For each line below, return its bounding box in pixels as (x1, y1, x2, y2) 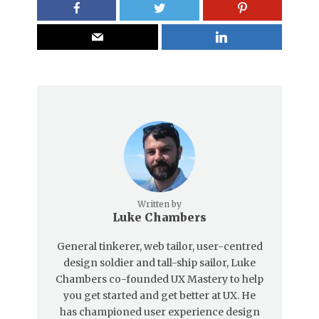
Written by (137, 199, 182, 210)
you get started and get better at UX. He (63, 289, 256, 303)
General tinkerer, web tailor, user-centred (56, 240, 263, 253)
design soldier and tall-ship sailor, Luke (63, 256, 256, 270)
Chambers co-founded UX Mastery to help (56, 273, 263, 286)
